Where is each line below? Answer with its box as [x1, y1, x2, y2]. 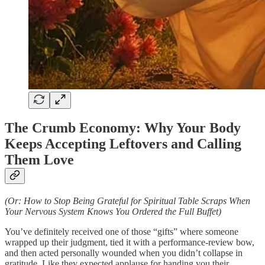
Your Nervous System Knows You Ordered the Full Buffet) [5, 206, 221, 217]
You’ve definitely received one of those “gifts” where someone [5, 227, 238, 237]
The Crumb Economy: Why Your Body [5, 120, 241, 136]
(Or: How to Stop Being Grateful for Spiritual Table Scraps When [5, 196, 250, 206]
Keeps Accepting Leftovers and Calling [5, 136, 241, 152]
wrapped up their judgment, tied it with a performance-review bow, [5, 237, 254, 248]
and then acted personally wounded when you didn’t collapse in [5, 248, 243, 258]
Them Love [5, 152, 74, 168]
